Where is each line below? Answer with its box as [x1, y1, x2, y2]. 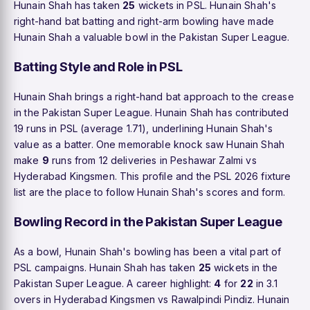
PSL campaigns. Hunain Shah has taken [14, 261, 199, 273]
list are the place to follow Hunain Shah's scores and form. [14, 185, 285, 198]
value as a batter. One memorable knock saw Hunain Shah [14, 138, 285, 150]
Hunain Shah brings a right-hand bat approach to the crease [14, 90, 294, 102]
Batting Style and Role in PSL [14, 58, 183, 74]
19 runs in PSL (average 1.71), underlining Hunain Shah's [14, 122, 273, 134]
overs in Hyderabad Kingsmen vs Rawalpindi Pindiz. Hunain [14, 293, 290, 305]
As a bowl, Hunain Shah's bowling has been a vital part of [14, 245, 282, 257]
